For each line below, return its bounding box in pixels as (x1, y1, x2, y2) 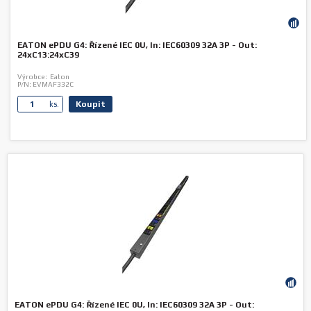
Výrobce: (17, 73, 48, 81)
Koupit (76, 99, 106, 109)
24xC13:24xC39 (17, 50, 80, 60)
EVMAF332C (31, 81, 74, 88)
